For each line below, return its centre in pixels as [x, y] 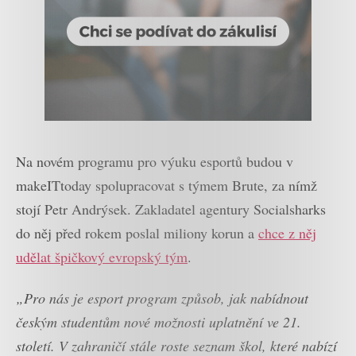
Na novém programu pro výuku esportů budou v [155, 161]
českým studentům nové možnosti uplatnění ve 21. [159, 322]
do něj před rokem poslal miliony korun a [137, 232]
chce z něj [287, 232]
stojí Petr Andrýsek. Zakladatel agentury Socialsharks [171, 209]
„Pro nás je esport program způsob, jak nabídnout [162, 298]
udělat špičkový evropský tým [102, 256]
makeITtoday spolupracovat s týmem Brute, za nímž [166, 185]
